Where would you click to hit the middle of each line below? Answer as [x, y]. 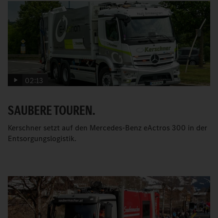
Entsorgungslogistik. [42, 139]
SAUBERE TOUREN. [52, 110]
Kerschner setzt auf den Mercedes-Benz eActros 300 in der [108, 128]
